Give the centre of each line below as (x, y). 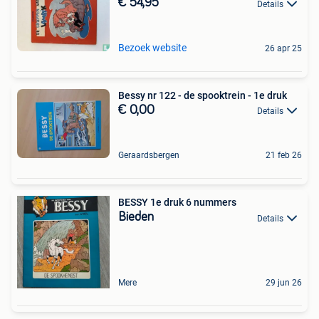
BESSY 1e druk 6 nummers (177, 203)
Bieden (136, 218)
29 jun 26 (284, 283)
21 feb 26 (284, 156)
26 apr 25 (283, 48)
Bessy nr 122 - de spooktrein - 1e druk (203, 95)
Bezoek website (152, 47)
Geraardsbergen (149, 156)
